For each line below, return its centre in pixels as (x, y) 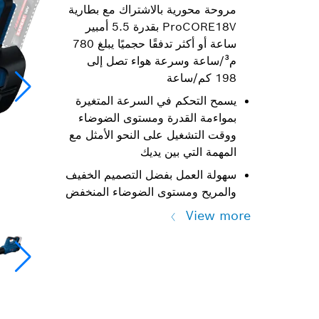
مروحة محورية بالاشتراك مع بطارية (152, 10)
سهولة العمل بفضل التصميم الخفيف (151, 175)
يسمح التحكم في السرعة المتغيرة (156, 101)
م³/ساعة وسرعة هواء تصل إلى (156, 61)
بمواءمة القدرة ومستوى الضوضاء (157, 118)
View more (218, 216)
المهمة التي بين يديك (188, 152)
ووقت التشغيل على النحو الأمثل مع (153, 135)
